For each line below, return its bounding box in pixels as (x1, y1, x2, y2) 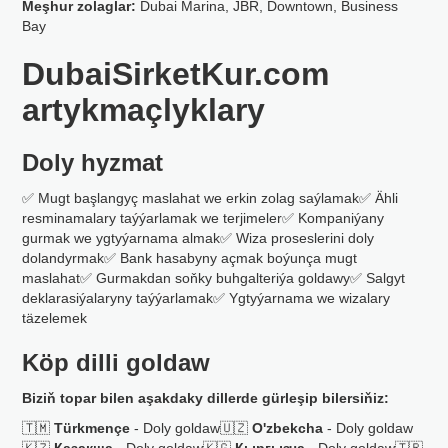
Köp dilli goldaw (22, 349, 211, 376)
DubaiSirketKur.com (22, 56, 330, 92)
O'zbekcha (252, 420, 324, 436)
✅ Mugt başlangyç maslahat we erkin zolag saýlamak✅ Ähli (22, 190, 399, 206)
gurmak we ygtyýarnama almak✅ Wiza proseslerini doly (22, 230, 375, 246)
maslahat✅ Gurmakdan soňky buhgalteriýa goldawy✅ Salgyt (22, 270, 406, 286)
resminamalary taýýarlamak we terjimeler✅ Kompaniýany (22, 210, 385, 226)
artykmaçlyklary (22, 92, 266, 128)
